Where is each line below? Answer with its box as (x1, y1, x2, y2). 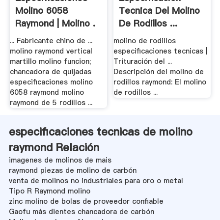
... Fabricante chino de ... (9, 36, 92, 46)
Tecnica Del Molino (119, 4, 200, 17)
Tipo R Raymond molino (8, 186, 90, 196)
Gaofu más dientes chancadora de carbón (8, 206, 154, 217)
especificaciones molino (9, 77, 93, 87)
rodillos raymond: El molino (113, 77, 207, 87)
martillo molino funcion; (9, 56, 91, 67)
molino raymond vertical (9, 46, 92, 56)
